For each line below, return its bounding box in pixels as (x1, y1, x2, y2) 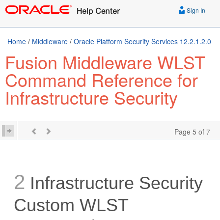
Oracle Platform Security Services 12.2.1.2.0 (74, 36, 211, 46)
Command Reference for (5, 67, 198, 92)
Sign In (185, 6, 205, 14)
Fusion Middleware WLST (5, 49, 205, 74)
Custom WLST (14, 195, 129, 215)
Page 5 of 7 (174, 127, 210, 137)
